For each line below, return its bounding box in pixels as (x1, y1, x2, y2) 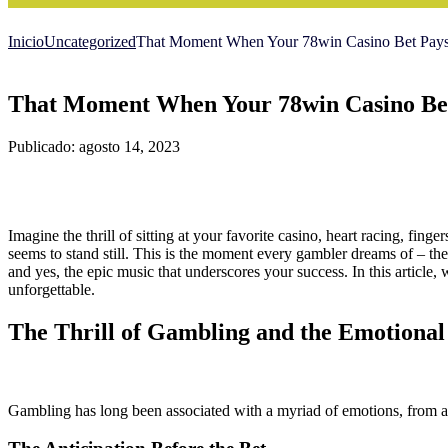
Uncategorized (44, 33, 136, 50)
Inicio (8, 33, 44, 50)
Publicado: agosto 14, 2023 (8, 137, 180, 155)
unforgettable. (8, 280, 95, 298)
